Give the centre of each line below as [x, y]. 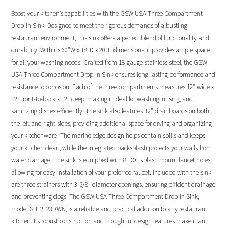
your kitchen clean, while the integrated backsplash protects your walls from [112, 148]
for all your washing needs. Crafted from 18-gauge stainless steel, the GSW [109, 62]
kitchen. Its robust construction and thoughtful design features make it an [108, 221]
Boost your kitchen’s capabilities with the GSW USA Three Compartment [107, 13]
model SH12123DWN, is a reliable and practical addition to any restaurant [109, 209]
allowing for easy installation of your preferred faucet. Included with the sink [111, 172]
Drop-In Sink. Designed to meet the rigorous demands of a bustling [99, 25]
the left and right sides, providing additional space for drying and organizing [112, 123]
